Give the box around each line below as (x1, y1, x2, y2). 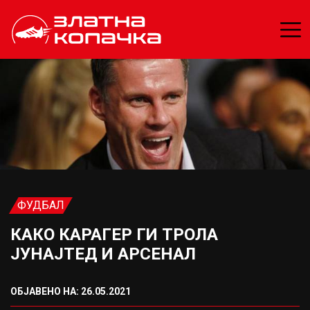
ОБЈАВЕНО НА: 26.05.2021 (10, 286, 131, 297)
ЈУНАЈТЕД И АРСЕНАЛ (10, 244, 196, 264)
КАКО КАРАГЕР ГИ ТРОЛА (10, 225, 218, 244)
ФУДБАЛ (17, 199, 64, 212)
